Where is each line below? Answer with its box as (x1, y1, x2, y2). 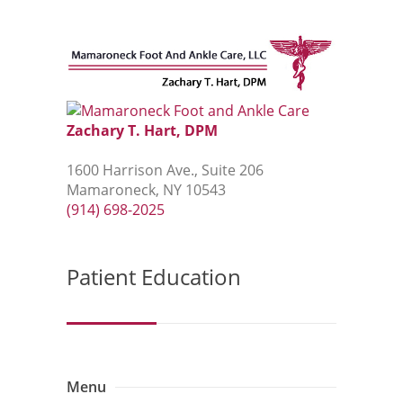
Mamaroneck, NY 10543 (67, 180, 226, 200)
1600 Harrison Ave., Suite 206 (67, 160, 264, 180)
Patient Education (67, 262, 241, 291)
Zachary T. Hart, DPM (67, 121, 218, 140)
